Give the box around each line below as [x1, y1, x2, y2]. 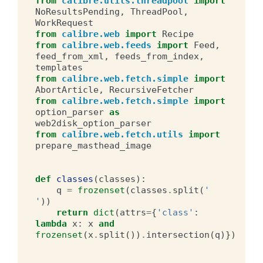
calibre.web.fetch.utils [62, 129, 183, 140]
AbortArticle [35, 84, 99, 95]
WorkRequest [35, 17, 93, 28]
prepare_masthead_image [35, 140, 151, 151]
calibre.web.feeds [62, 39, 151, 50]
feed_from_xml [35, 50, 104, 62]
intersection [146, 229, 210, 240]
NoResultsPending [35, 6, 120, 17]
